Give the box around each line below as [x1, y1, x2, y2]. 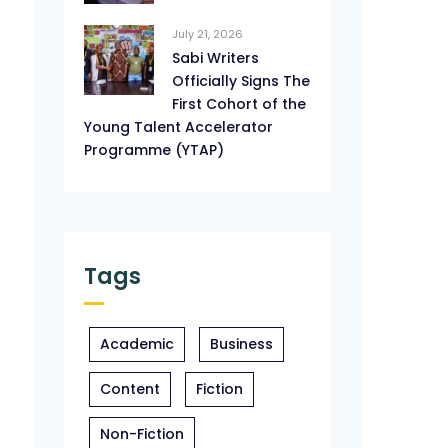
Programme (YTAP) [84, 140, 225, 160]
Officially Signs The [172, 71, 311, 91]
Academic [100, 334, 175, 354]
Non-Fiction [100, 424, 185, 444]
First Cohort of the [172, 94, 307, 114]
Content [100, 379, 161, 399]
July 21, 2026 [172, 26, 244, 42]
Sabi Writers [172, 48, 260, 68]
